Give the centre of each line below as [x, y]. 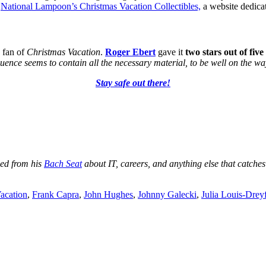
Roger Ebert [130, 52]
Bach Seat [63, 164]
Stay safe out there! [133, 83]
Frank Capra [56, 195]
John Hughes [108, 195]
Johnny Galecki [167, 195]
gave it [169, 52]
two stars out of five [223, 52]
